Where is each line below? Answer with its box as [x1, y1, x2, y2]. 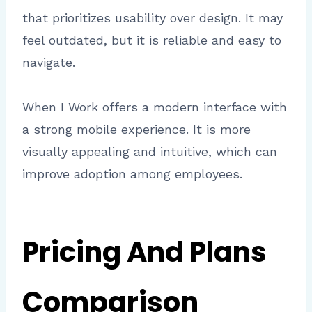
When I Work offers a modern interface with [22, 99, 287, 114]
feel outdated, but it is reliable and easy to [22, 32, 281, 47]
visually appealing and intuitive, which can [22, 143, 277, 159]
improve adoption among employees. [22, 166, 242, 181]
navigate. [22, 54, 75, 70]
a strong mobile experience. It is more [22, 121, 251, 136]
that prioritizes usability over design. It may [22, 10, 283, 25]
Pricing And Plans [22, 232, 267, 272]
